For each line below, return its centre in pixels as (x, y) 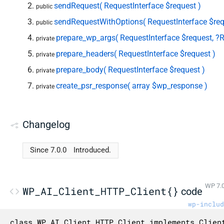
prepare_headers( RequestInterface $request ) (136, 53)
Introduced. (92, 150)
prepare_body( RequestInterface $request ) (131, 69)
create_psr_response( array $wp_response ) (132, 85)
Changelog (46, 125)
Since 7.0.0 (48, 150)
